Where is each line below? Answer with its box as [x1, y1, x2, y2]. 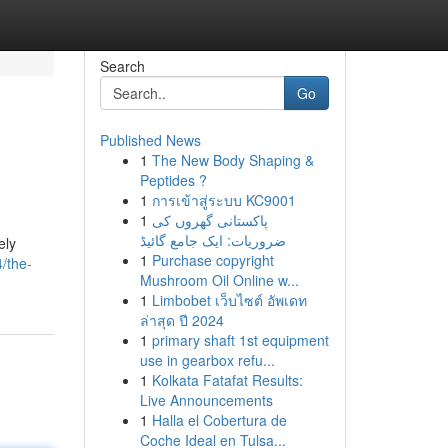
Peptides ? [139, 170, 207, 190]
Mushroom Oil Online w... [139, 270, 299, 290]
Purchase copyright [151, 250, 274, 270]
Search [99, 56, 145, 76]
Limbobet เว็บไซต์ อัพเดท [151, 290, 307, 310]
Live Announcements [139, 390, 273, 410]
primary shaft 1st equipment [151, 330, 329, 350]
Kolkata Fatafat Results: [151, 370, 303, 390]
